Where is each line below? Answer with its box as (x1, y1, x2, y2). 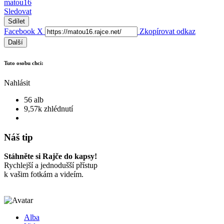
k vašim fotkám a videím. (4, 170, 83, 179)
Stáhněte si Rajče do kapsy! (4, 152, 97, 161)
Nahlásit (4, 78, 30, 87)
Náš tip (4, 131, 33, 142)
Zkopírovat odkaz (139, 27, 195, 35)
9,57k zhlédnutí (24, 104, 73, 113)
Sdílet (8, 17, 25, 25)
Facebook (4, 27, 35, 35)
